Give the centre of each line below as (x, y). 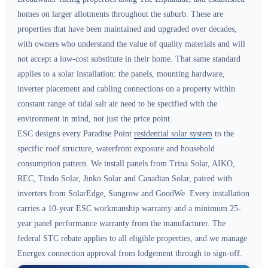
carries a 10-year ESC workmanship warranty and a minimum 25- (129, 209)
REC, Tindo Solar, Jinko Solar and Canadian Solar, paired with (125, 179)
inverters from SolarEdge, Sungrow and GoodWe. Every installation (133, 194)
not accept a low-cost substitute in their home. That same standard (129, 59)
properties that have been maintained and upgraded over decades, (127, 29)
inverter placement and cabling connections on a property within (126, 89)
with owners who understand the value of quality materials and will (131, 44)
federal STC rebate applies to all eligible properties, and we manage (132, 239)
